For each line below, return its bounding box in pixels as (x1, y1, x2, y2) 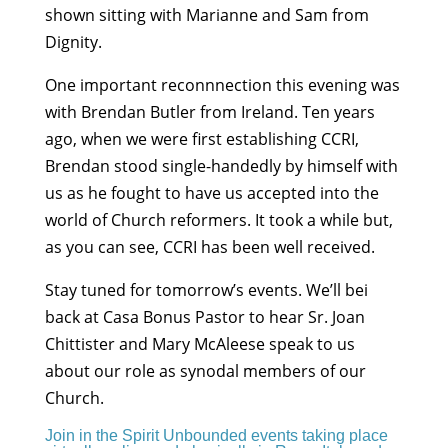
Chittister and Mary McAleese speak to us (44, 333, 355, 356)
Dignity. (44, 31, 102, 54)
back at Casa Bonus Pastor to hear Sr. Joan (44, 306, 365, 329)
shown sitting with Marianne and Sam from (44, 4, 369, 27)
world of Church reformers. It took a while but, (44, 209, 393, 232)
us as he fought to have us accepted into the (44, 182, 379, 205)
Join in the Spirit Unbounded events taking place (44, 427, 388, 445)
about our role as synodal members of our (44, 360, 366, 383)
